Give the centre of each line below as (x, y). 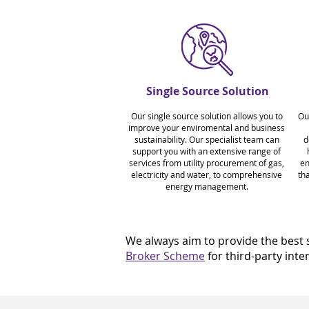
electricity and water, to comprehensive (207, 175)
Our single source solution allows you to (207, 116)
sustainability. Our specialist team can (207, 139)
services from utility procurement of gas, (207, 163)
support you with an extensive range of (207, 151)
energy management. (207, 186)
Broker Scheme (165, 256)
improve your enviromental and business (207, 128)
